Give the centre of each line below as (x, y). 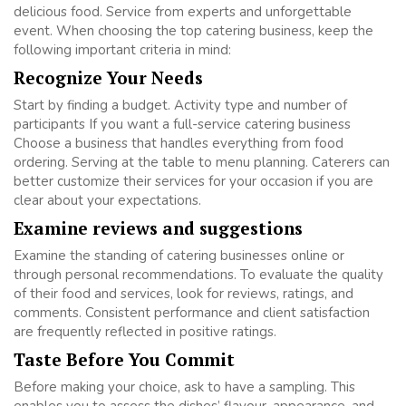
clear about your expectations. (107, 200)
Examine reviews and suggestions (158, 227)
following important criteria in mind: (122, 49)
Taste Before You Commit (124, 359)
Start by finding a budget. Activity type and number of (180, 105)
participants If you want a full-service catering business (182, 124)
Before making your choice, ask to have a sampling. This (184, 387)
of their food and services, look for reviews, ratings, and (184, 293)
